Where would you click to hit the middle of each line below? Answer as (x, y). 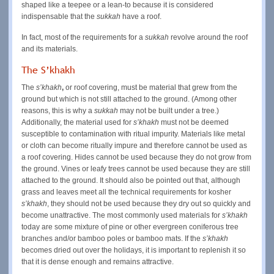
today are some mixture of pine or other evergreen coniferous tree (130, 227)
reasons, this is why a (58, 110)
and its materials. (50, 49)
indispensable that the (59, 16)
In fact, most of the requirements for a (83, 37)
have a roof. (142, 16)
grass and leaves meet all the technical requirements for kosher (126, 192)
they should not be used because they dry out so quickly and (151, 203)
